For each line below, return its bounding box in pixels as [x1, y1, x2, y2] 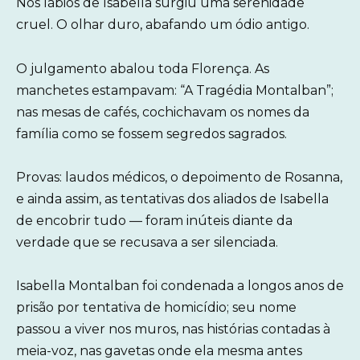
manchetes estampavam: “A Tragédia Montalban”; [16, 82, 333, 98]
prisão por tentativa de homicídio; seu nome [16, 299, 297, 315]
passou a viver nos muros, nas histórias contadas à [16, 321, 330, 337]
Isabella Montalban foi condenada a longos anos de [16, 277, 344, 293]
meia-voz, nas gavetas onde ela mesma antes [16, 342, 302, 358]
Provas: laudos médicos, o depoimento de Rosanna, [16, 169, 342, 185]
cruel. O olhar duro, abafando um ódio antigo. [16, 17, 309, 33]
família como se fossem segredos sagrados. [16, 125, 287, 141]
